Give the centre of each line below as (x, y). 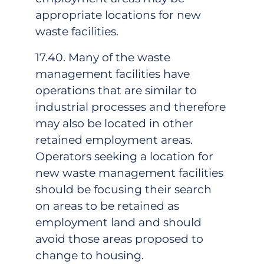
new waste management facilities (129, 173)
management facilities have (113, 74)
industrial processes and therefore (131, 107)
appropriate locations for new (118, 15)
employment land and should (118, 222)
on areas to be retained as (107, 206)
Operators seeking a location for (124, 156)
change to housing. (110, 255)
